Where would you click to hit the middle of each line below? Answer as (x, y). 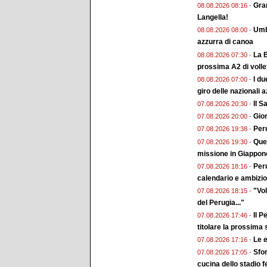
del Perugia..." (221, 202)
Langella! (213, 18)
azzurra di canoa (225, 42)
